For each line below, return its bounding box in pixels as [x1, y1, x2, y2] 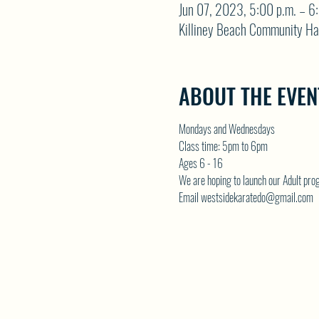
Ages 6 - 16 [178, 155, 223, 172]
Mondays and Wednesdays [178, 120, 275, 137]
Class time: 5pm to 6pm [178, 137, 268, 155]
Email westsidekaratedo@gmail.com [178, 189, 313, 206]
